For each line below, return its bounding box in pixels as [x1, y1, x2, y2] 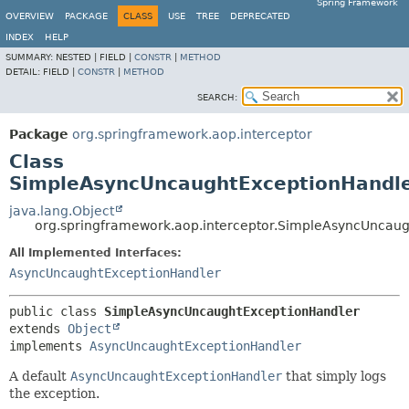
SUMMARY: [5, 52, 56, 62]
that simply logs [282, 369, 386, 383]
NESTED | [56, 52, 100, 62]
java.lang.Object [9, 204, 114, 218]
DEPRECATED [230, 11, 290, 21]
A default [9, 369, 70, 383]
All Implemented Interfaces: [9, 246, 182, 259]
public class [9, 304, 104, 319]
